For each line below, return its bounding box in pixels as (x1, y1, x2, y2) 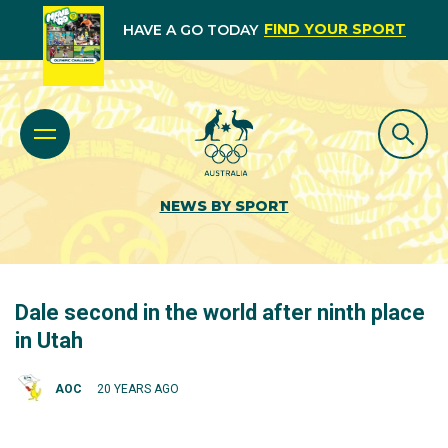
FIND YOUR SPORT (263, 20, 406, 38)
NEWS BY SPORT (159, 197, 289, 215)
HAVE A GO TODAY (122, 21, 258, 39)
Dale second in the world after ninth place (15, 300, 425, 325)
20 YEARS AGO (97, 381, 179, 396)
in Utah (15, 328, 83, 353)
